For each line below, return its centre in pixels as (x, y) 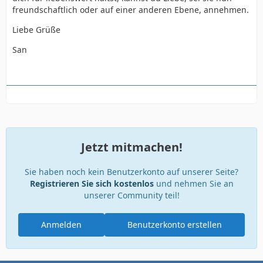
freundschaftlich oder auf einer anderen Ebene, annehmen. (131, 10)
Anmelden (61, 225)
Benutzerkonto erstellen (175, 225)
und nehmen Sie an (193, 183)
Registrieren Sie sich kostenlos (92, 183)
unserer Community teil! (131, 195)
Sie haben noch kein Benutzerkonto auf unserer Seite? (131, 172)
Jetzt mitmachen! (131, 147)
